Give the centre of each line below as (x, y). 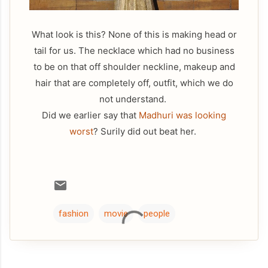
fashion (74, 213)
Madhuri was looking (182, 115)
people (157, 213)
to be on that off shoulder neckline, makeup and (134, 66)
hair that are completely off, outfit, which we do (134, 83)
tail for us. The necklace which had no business (134, 50)
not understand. (134, 99)
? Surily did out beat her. (146, 131)
